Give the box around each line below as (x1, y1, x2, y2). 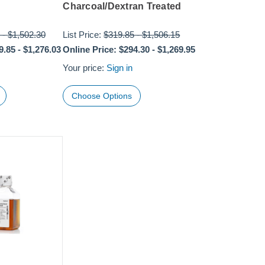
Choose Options (72, 91, 132, 101)
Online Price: (63, 44, 117, 54)
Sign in (106, 62, 133, 73)
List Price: (63, 29, 104, 40)
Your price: (63, 62, 107, 73)
